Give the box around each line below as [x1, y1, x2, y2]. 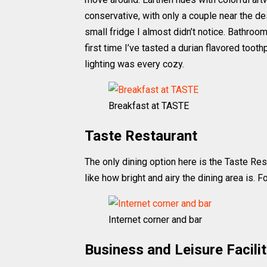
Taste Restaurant [85, 128, 197, 144]
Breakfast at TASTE [108, 100, 189, 111]
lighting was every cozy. [85, 58, 184, 70]
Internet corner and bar [108, 214, 202, 225]
